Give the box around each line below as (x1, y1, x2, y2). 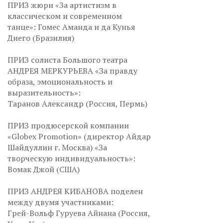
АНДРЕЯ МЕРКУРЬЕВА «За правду (7, 65, 137, 76)
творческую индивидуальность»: (7, 153, 135, 164)
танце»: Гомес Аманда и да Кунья (7, 21, 135, 32)
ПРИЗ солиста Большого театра (7, 54, 127, 65)
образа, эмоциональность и (7, 76, 112, 87)
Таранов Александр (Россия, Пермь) (7, 98, 147, 109)
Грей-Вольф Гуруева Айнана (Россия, (7, 208, 150, 219)
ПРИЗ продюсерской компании (7, 120, 129, 131)
